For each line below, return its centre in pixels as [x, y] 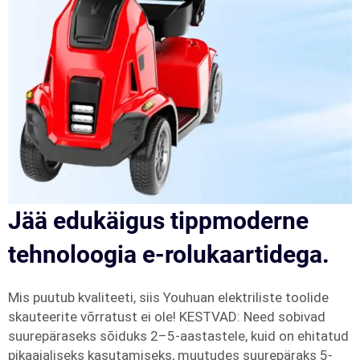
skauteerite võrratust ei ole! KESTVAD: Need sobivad [167, 317]
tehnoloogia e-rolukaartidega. [169, 254]
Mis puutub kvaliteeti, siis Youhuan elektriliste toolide [168, 297]
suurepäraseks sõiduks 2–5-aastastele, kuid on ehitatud [178, 336]
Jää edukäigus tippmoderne [158, 221]
